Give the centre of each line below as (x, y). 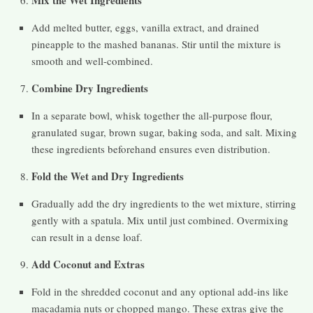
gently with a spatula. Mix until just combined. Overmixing (160, 220)
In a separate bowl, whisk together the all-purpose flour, (152, 116)
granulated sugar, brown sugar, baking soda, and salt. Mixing (164, 132)
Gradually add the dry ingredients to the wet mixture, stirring (164, 204)
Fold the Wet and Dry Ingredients (108, 176)
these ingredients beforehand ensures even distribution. (151, 149)
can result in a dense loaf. (87, 237)
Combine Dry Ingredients (90, 88)
